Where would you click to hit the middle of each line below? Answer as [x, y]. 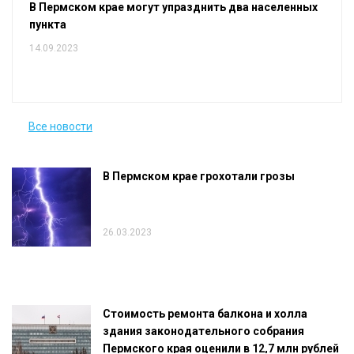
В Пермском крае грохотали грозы [199, 177]
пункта [47, 24]
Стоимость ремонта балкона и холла [205, 314]
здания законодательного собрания [203, 331]
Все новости [60, 127]
